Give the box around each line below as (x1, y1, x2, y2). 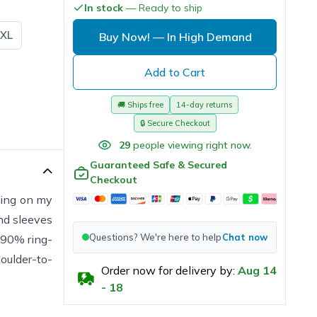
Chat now (222, 231, 267, 243)
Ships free (127, 99, 163, 110)
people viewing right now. (133, 138, 252, 151)
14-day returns (176, 99, 232, 110)
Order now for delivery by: (101, 263, 235, 277)
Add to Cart (144, 64, 205, 79)
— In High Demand (153, 29, 252, 44)
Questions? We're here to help (89, 231, 221, 243)
